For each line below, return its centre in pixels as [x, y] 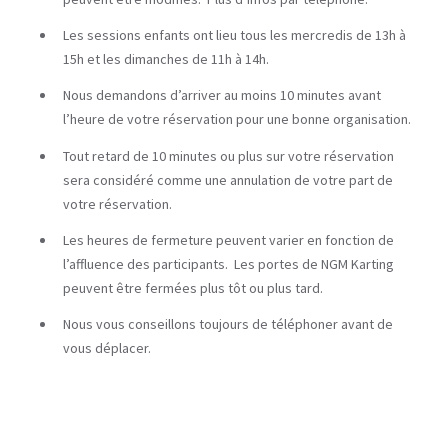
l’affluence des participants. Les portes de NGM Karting [228, 263]
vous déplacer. [107, 348]
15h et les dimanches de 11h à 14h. [166, 59]
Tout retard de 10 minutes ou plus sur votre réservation [228, 155]
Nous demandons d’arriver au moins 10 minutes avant [222, 95]
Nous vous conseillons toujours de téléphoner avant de [228, 324]
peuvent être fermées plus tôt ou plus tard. [194, 287]
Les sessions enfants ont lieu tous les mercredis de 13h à [234, 35]
